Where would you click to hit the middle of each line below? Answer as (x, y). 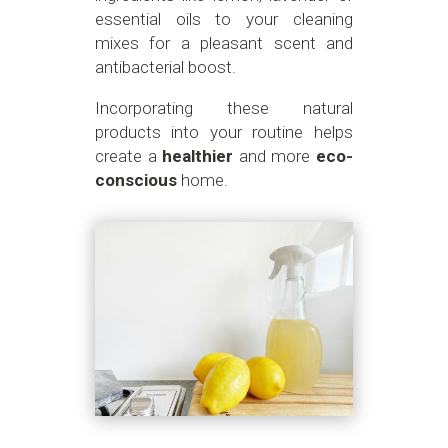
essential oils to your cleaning (223, 19)
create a (128, 156)
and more (275, 156)
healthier (198, 156)
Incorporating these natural (223, 108)
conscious (135, 180)
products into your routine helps (223, 132)
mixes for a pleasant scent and (223, 43)
